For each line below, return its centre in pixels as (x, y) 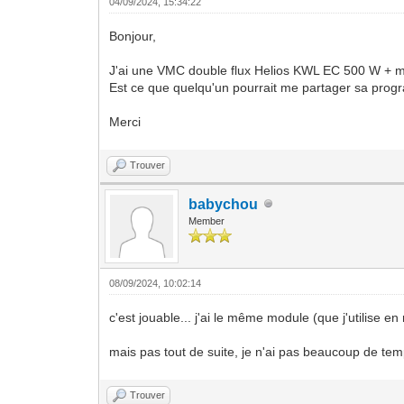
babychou (224, 204)
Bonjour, (133, 36)
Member (207, 220)
